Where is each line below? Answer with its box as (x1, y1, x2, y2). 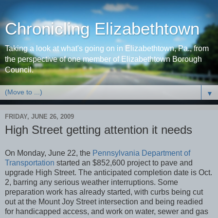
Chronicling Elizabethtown (5, 19, 200, 38)
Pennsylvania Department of (92, 148, 190, 157)
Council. (5, 66, 34, 74)
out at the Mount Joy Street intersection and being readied (5, 197, 203, 206)
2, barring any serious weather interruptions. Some (5, 178, 178, 186)
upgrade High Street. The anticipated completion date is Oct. (5, 168, 212, 177)
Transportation (5, 158, 54, 167)
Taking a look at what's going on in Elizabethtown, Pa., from (5, 44, 209, 53)
